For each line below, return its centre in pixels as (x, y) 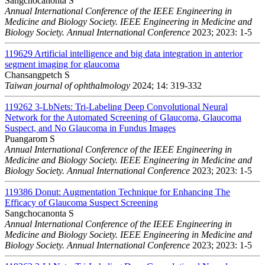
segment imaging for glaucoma (62, 64)
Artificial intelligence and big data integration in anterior (138, 53)
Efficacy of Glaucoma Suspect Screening (81, 202)
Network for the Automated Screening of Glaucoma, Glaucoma (123, 117)
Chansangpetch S (37, 75)
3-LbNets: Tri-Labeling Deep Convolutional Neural (131, 106)
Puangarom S (30, 138)
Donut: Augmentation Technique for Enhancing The (132, 192)
